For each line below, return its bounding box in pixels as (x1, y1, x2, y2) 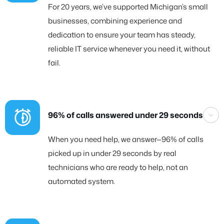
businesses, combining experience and (48, 15, 182, 26)
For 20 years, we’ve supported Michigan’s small (48, 1, 208, 12)
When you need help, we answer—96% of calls (48, 133, 203, 144)
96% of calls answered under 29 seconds (48, 109, 203, 120)
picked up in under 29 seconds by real (48, 147, 176, 158)
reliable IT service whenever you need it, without (48, 43, 210, 54)
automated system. (48, 175, 115, 186)
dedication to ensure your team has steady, (48, 29, 195, 40)
